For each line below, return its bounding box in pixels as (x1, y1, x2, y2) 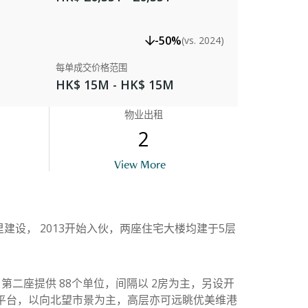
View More (114, 155, 166, 172)
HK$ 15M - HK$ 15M (56, 76, 174, 93)
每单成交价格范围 (56, 60, 127, 74)
